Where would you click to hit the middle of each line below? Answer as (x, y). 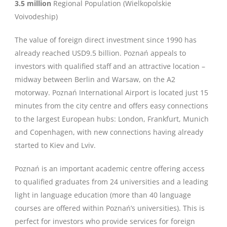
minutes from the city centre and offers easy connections (111, 106)
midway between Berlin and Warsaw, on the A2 (95, 79)
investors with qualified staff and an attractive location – (110, 66)
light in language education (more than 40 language (103, 195)
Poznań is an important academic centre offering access (110, 168)
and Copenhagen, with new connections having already (109, 132)
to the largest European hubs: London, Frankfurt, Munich (112, 119)
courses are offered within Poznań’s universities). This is (110, 208)
